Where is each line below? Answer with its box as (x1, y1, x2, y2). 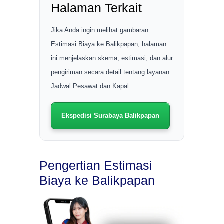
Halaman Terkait (51, 1, 142, 15)
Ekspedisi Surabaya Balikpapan (61, 112, 159, 120)
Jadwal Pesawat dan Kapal (51, 82, 129, 90)
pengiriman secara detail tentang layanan (51, 68, 169, 76)
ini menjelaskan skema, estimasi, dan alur (51, 54, 173, 62)
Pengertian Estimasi (39, 158, 152, 173)
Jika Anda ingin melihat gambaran (51, 26, 148, 34)
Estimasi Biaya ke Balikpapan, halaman (51, 40, 166, 48)
